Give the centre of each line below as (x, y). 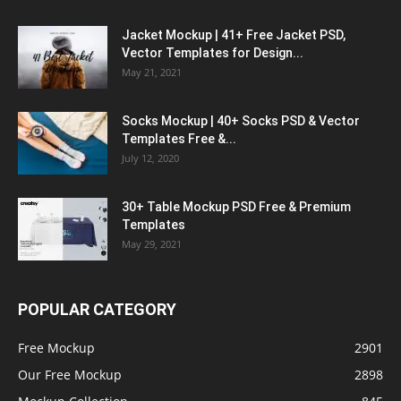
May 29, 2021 (152, 244)
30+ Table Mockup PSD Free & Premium (236, 207)
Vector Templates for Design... (213, 53)
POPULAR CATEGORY (97, 310)
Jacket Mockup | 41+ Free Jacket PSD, (234, 35)
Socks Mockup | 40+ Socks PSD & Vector (241, 121)
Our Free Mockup (70, 375)
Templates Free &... (179, 139)
